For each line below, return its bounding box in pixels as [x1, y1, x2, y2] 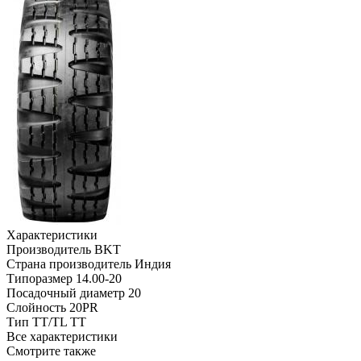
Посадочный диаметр [6, 285, 128, 300]
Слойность [6, 300, 69, 314]
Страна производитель [6, 256, 135, 271]
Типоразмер [6, 271, 76, 285]
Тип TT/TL [6, 314, 70, 329]
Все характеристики [6, 329, 118, 343]
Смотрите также [6, 343, 96, 358]
